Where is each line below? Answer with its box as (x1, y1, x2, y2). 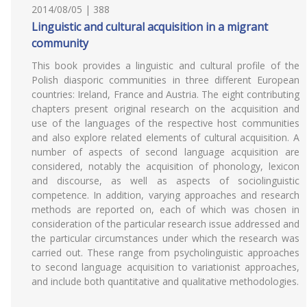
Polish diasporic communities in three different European (32, 73, 299, 86)
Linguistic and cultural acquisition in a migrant (32, 19, 268, 34)
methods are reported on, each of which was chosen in (32, 203, 299, 216)
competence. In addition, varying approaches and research (32, 188, 299, 201)
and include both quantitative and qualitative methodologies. (32, 275, 299, 288)
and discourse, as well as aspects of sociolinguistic (32, 174, 299, 187)
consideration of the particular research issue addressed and (32, 217, 299, 230)
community (32, 36, 88, 51)
